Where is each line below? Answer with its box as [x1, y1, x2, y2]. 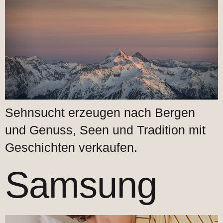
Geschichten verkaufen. [5, 140, 137, 155]
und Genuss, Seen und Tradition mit [5, 123, 206, 137]
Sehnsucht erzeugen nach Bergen [5, 106, 195, 120]
